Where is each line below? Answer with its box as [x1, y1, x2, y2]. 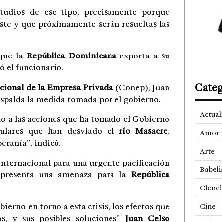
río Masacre [118, 126, 167, 136]
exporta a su [116, 51, 169, 61]
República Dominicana [26, 51, 116, 61]
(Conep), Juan [113, 82, 169, 93]
